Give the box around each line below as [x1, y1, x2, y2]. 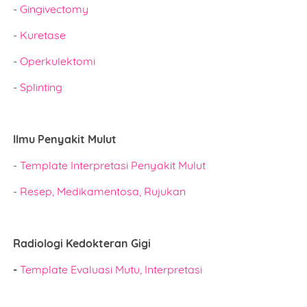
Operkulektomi [20, 54, 96, 68]
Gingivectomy [20, 2, 89, 16]
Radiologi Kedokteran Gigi [13, 236, 151, 250]
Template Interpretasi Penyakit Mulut [20, 158, 206, 172]
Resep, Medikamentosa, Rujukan [20, 184, 186, 198]
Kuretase [20, 28, 66, 42]
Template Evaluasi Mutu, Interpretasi [20, 262, 203, 276]
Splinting [20, 80, 63, 94]
